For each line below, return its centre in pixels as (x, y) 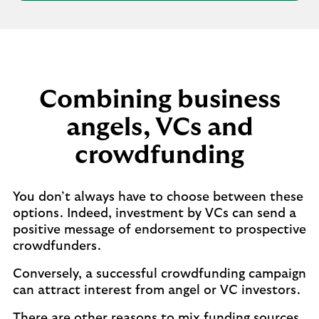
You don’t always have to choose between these (158, 197)
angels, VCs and (159, 127)
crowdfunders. (57, 246)
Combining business (159, 100)
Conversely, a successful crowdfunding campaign (159, 274)
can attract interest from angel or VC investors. (157, 291)
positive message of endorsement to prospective (159, 230)
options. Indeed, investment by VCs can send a (155, 214)
